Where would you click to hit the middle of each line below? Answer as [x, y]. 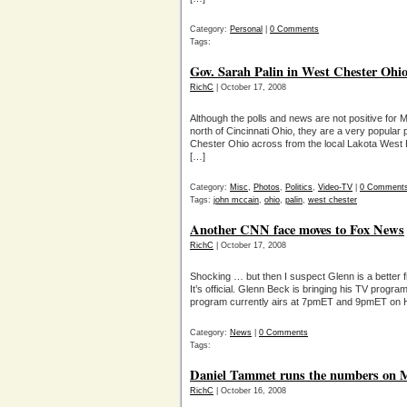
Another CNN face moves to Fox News [297, 229]
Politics [299, 187]
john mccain [236, 200]
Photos [267, 187]
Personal [246, 29]
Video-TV [335, 187]
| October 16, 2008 [250, 391]
